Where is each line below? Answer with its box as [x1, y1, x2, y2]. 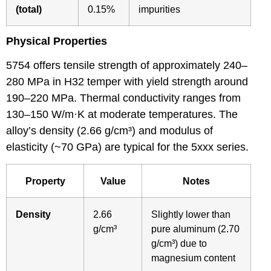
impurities [139, 3, 180, 15]
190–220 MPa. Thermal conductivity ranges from [6, 91, 241, 104]
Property [25, 175, 65, 186]
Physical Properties [6, 34, 107, 47]
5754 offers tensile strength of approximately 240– [6, 59, 247, 71]
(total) [16, 3, 42, 15]
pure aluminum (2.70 [151, 223, 240, 234]
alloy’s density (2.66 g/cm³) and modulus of [6, 124, 213, 137]
